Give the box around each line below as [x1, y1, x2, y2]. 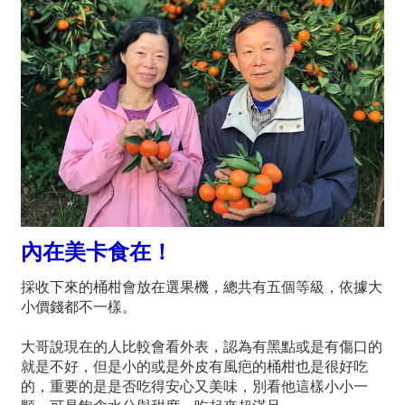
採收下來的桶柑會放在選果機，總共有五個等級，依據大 [21, 279, 382, 296]
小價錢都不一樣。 [21, 299, 137, 316]
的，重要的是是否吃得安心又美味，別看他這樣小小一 [21, 379, 368, 395]
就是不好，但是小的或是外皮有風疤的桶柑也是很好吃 [21, 359, 368, 375]
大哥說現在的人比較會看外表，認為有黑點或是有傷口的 [21, 339, 382, 355]
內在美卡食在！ [21, 240, 173, 265]
